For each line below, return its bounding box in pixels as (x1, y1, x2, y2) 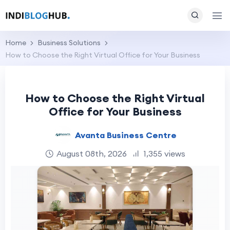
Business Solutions (37, 38, 101, 47)
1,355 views (143, 148, 185, 159)
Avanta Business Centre (74, 129, 177, 140)
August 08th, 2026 (56, 148, 127, 159)
